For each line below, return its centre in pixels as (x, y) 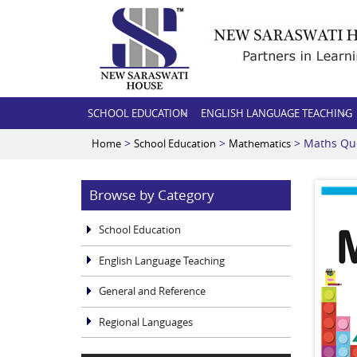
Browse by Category (152, 195)
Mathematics (260, 143)
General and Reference (152, 291)
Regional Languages (146, 322)
